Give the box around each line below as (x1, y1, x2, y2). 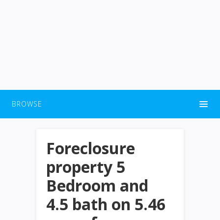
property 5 (46, 156, 125, 177)
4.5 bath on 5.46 (46, 193, 165, 215)
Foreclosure (46, 137, 135, 159)
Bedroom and (46, 175, 148, 196)
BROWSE (12, 99, 42, 109)
